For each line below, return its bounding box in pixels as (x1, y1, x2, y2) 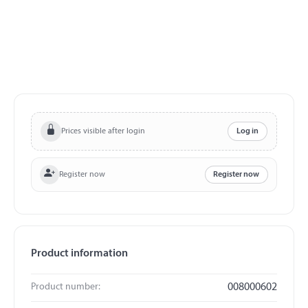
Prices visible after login (60, 126, 145, 135)
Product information (31, 248, 128, 260)
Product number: (31, 282, 100, 293)
